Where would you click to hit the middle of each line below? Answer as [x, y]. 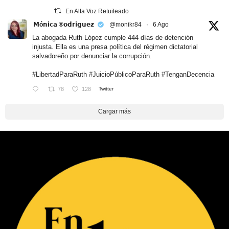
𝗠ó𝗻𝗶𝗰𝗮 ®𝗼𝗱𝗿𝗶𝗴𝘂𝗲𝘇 [64, 25]
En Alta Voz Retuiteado [97, 12]
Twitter [106, 89]
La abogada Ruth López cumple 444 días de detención [113, 38]
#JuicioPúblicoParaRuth [124, 75]
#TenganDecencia [188, 75]
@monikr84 [125, 25]
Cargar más [114, 112]
